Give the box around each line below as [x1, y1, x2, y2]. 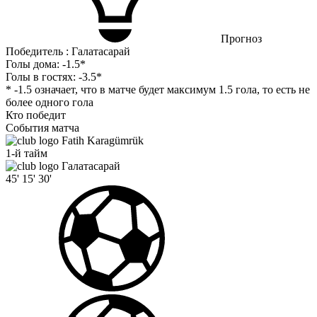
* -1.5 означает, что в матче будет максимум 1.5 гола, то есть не [6, 83, 310, 96]
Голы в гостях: [6, 71, 76, 83]
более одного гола [6, 96, 93, 109]
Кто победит [6, 109, 66, 122]
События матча [6, 122, 79, 134]
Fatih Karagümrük [62, 134, 144, 147]
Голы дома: [6, 58, 59, 71]
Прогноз [218, 33, 262, 45]
